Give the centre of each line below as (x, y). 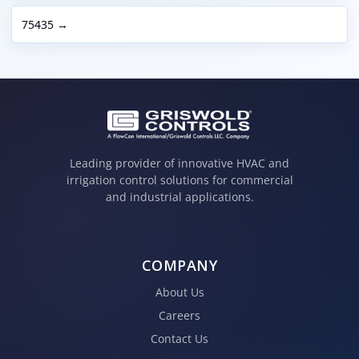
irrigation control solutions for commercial (179, 180)
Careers (179, 315)
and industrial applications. (179, 197)
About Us (179, 292)
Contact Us (179, 338)
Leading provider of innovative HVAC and (179, 163)
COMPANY (179, 265)
